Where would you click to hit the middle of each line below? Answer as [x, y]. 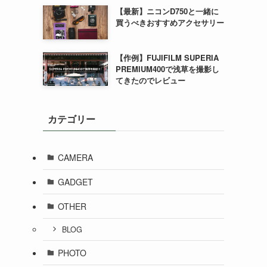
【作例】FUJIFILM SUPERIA [167, 57]
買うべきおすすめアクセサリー [170, 22]
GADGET [75, 181]
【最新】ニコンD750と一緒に [167, 11]
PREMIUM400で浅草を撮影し [167, 69]
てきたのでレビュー [150, 80]
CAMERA [75, 157]
